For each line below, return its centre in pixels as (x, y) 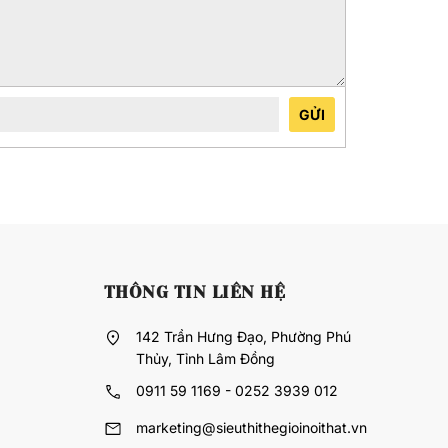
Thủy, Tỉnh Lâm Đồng (205, 359)
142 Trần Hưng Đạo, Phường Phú (243, 337)
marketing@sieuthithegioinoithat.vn (251, 428)
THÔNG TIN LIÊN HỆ (194, 292)
